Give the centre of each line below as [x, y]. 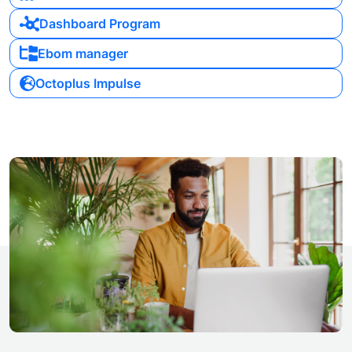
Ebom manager [82, 53]
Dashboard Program [100, 24]
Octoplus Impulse [88, 83]
